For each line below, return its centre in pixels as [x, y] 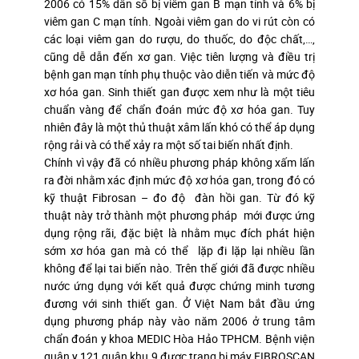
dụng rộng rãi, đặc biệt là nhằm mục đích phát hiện [179, 232]
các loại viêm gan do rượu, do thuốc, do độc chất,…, [179, 38]
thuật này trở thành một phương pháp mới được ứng [179, 215]
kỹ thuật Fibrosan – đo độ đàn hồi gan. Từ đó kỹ [179, 197]
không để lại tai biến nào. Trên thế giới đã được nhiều [179, 268]
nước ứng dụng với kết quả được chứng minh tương [179, 285]
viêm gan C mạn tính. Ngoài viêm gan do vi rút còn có [179, 21]
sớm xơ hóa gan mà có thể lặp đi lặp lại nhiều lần [179, 250]
